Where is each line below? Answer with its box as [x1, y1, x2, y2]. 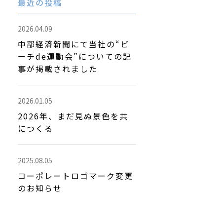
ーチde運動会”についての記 [18, 50, 132, 62]
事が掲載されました [18, 63, 98, 74]
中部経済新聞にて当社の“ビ [18, 38, 129, 50]
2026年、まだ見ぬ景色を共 [18, 110, 128, 122]
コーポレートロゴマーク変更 [18, 170, 133, 182]
